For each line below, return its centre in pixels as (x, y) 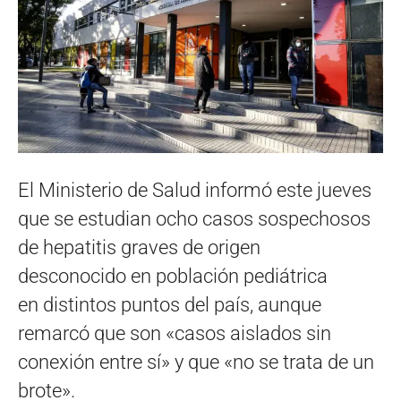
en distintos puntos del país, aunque (170, 305)
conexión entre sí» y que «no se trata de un (196, 363)
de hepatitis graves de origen (139, 248)
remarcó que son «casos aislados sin (175, 334)
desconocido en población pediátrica (173, 277)
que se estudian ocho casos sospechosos (194, 219)
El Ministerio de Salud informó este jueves (195, 191)
